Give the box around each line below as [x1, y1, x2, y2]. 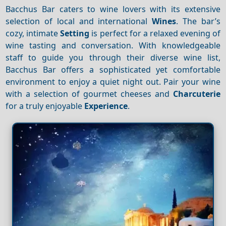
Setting [60, 27, 90, 39]
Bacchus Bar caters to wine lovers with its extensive [6, 3, 220, 15]
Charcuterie [173, 88, 220, 99]
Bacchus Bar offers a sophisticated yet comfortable [6, 64, 220, 75]
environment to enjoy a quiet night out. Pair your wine [6, 76, 220, 87]
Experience [84, 100, 128, 111]
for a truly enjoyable [6, 100, 85, 111]
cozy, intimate [6, 27, 61, 39]
